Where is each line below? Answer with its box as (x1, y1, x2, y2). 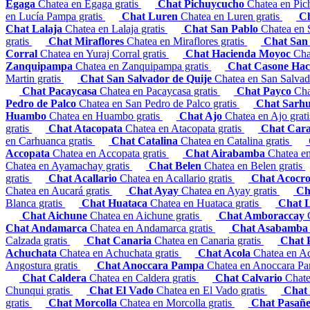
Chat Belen (149, 160, 204, 172)
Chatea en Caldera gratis (89, 272, 199, 284)
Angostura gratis (6, 259, 80, 272)
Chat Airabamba (185, 147, 268, 160)
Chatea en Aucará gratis (6, 185, 112, 197)
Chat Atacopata (48, 122, 125, 135)
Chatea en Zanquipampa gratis (75, 60, 211, 73)
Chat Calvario (215, 272, 285, 284)
